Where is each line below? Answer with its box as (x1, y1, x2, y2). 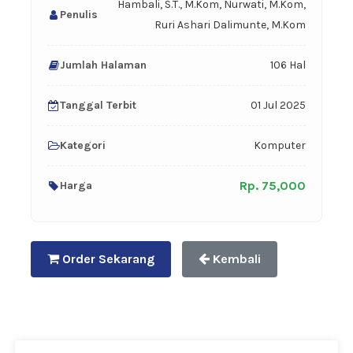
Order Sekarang (59, 251, 154, 267)
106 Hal (270, 58, 306, 72)
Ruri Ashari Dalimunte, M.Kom (154, 18, 306, 32)
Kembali (210, 251, 261, 267)
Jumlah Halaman (60, 58, 147, 72)
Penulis (60, 8, 98, 22)
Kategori (60, 139, 106, 153)
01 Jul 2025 (251, 98, 306, 113)
